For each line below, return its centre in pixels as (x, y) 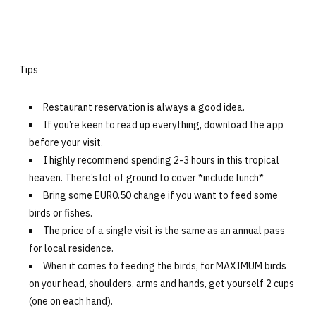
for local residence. (71, 249)
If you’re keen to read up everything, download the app (163, 125)
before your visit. (66, 143)
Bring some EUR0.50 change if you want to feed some (160, 196)
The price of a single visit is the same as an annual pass (164, 231)
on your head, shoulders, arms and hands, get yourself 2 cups (161, 284)
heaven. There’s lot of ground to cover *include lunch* (146, 178)
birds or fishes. (60, 213)
